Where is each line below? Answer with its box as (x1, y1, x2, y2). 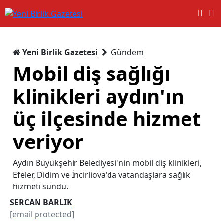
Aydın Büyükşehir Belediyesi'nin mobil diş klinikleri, (13, 157, 202, 168)
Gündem (111, 46, 144, 58)
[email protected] (10, 208, 74, 220)
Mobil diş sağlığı (13, 59, 170, 87)
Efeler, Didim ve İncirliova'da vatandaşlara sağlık (13, 169, 190, 180)
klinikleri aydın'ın (13, 82, 184, 110)
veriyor (13, 127, 83, 155)
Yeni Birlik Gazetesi (20, 46, 98, 58)
